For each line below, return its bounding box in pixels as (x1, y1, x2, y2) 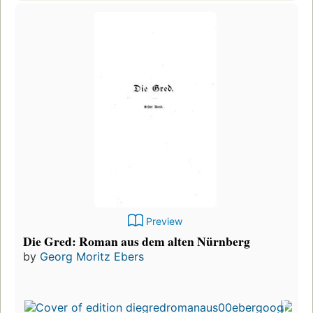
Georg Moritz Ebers (40, 249, 144, 264)
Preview (146, 215, 182, 228)
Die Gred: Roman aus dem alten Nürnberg (23, 232, 250, 251)
